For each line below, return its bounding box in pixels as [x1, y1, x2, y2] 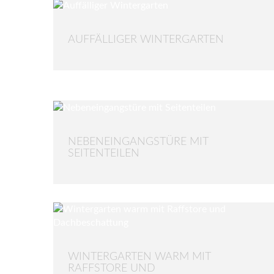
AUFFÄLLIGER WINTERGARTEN [68, 34, 224, 45]
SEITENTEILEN [68, 147, 139, 159]
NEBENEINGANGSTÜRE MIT [68, 136, 208, 147]
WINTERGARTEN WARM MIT [68, 251, 210, 262]
